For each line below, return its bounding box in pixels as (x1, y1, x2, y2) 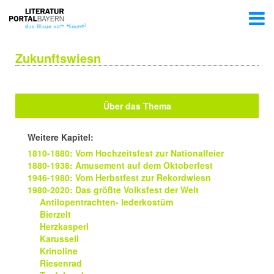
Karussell (40, 232, 79, 245)
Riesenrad (40, 257, 82, 269)
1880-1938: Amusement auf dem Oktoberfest (28, 159, 213, 171)
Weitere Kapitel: (28, 131, 94, 143)
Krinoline (40, 245, 78, 257)
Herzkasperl (40, 220, 89, 232)
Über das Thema (103, 100, 171, 112)
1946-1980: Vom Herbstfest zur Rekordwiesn (28, 171, 211, 183)
